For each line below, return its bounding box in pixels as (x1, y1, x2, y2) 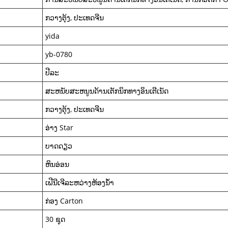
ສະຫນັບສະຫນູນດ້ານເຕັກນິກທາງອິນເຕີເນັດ (45, 86, 168, 96)
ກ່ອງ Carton (45, 196, 83, 206)
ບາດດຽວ (45, 141, 72, 151)
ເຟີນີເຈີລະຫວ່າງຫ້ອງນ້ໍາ (45, 178, 114, 188)
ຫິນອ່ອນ (45, 159, 69, 169)
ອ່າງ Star (45, 123, 73, 133)
